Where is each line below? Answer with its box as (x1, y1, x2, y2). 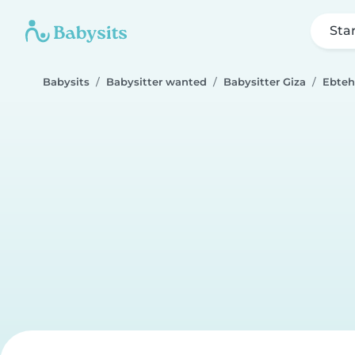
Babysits (43, 76, 90, 88)
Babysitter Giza (223, 76, 306, 88)
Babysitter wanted (106, 76, 207, 88)
